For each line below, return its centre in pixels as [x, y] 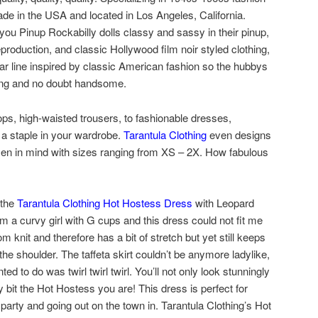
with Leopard [223, 203]
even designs [239, 134]
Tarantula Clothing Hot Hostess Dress [105, 203]
